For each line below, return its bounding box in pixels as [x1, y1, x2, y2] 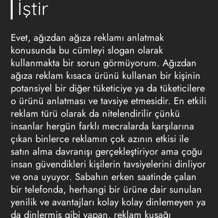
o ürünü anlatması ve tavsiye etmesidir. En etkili [10, 94, 206, 108]
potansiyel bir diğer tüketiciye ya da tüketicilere [10, 81, 205, 95]
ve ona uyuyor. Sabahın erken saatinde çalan [10, 170, 197, 184]
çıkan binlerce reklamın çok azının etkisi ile [10, 132, 189, 146]
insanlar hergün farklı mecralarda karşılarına [10, 119, 194, 133]
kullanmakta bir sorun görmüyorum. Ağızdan [10, 56, 197, 70]
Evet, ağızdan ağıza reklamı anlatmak [10, 31, 164, 45]
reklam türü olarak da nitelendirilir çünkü [10, 107, 180, 121]
